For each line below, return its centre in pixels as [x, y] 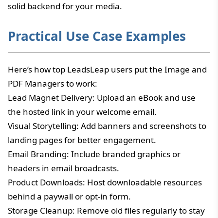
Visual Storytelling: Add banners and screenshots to [107, 126]
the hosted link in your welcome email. [82, 111]
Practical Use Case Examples [97, 36]
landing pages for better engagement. [82, 140]
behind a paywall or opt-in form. [69, 196]
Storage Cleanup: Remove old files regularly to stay [106, 210]
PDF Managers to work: [53, 83]
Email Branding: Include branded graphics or [94, 154]
